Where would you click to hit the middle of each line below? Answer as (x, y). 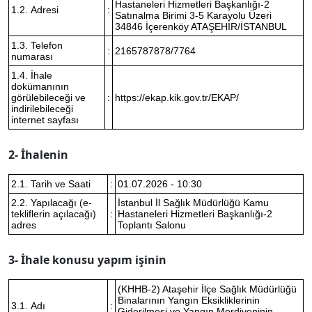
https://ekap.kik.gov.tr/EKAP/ (177, 97)
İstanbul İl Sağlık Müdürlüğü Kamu (193, 203)
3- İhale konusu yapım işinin (87, 260)
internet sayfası (45, 120)
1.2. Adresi (35, 10)
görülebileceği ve (48, 97)
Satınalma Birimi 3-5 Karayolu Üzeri (193, 15)
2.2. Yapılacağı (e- (52, 203)
